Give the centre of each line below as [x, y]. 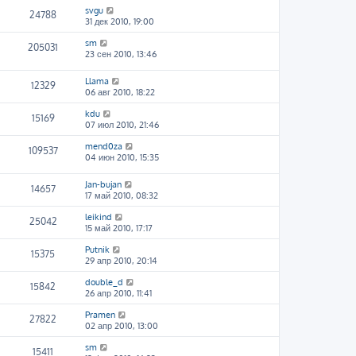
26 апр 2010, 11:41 [118, 293]
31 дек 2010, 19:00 [120, 21]
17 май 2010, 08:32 [122, 195]
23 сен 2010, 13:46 [121, 54]
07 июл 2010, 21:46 [122, 125]
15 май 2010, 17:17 [119, 228]
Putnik [97, 250]
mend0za [104, 146]
